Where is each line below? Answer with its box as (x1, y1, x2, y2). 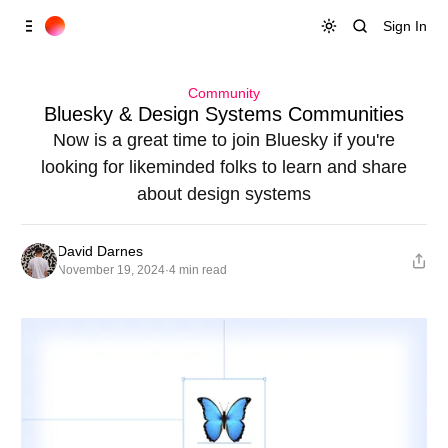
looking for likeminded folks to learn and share (41, 157, 407, 178)
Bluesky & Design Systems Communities (44, 103, 404, 126)
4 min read (169, 263, 227, 278)
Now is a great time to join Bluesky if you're (53, 130, 395, 151)
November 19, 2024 (57, 263, 165, 278)
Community (188, 85, 260, 102)
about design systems (137, 184, 311, 205)
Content (34, 16, 84, 32)
